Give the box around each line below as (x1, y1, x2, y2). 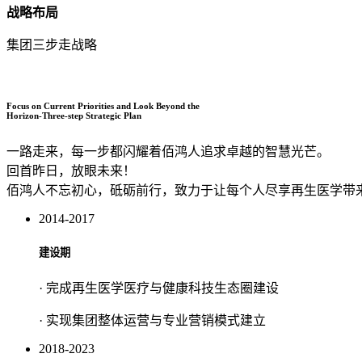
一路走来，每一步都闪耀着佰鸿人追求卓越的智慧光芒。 (6, 145, 330, 159)
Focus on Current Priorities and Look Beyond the (6, 101, 200, 112)
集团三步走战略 (6, 38, 97, 53)
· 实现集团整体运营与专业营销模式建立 (39, 314, 266, 328)
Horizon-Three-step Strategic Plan (6, 111, 141, 121)
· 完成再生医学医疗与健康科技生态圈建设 (39, 281, 279, 296)
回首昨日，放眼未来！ (6, 164, 136, 179)
